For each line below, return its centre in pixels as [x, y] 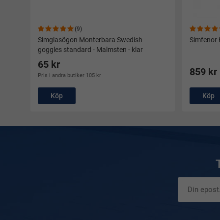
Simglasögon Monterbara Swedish [90, 40]
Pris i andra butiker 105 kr [69, 76]
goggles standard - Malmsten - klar [90, 50]
